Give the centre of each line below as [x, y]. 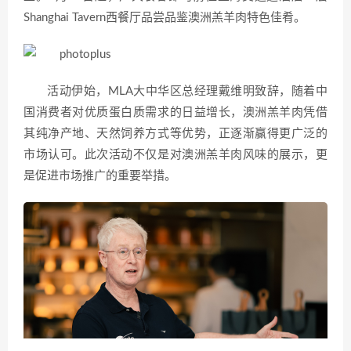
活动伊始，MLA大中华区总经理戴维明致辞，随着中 [187, 91]
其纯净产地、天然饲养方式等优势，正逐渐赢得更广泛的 [175, 134]
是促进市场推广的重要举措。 [100, 176]
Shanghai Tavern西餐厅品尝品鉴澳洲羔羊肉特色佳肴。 [165, 18]
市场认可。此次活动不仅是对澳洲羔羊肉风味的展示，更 [175, 155]
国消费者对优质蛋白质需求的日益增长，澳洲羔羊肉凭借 [175, 112]
